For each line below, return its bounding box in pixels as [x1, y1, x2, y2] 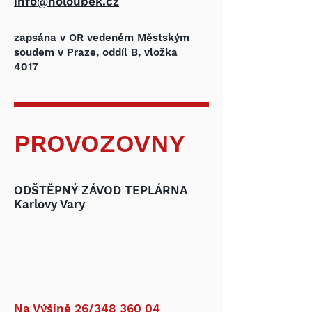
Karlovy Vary [14, 197, 85, 211]
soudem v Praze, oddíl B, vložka [14, 46, 178, 58]
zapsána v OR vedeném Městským [14, 31, 189, 44]
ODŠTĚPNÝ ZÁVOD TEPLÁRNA [14, 183, 187, 197]
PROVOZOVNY [14, 129, 185, 158]
